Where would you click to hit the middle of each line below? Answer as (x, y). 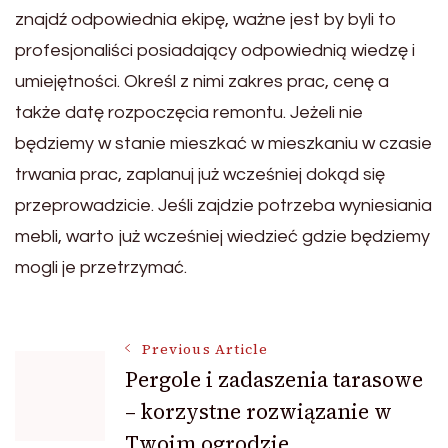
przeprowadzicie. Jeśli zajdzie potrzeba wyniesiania (223, 205)
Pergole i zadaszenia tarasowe (274, 379)
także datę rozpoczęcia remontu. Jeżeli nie (189, 112)
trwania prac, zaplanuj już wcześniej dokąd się (200, 174)
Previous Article (205, 349)
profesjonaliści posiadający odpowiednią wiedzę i (215, 50)
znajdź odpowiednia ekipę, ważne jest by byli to (206, 19)
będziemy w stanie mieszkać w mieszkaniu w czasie (223, 143)
